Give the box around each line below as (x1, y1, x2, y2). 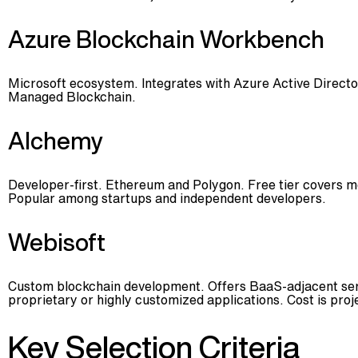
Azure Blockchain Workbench (8, 22, 324, 56)
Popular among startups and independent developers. (8, 188, 326, 208)
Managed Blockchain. (8, 86, 136, 106)
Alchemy (8, 124, 103, 157)
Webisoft (8, 225, 105, 259)
